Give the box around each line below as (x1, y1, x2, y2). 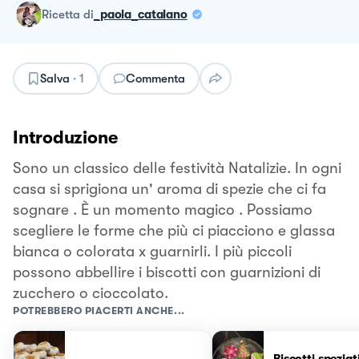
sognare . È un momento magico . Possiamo (13, 200, 313, 219)
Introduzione (13, 127, 118, 147)
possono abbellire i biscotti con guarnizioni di (13, 263, 321, 281)
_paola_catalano (94, 6, 188, 22)
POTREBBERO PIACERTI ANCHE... (13, 304, 185, 317)
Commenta (126, 71, 185, 86)
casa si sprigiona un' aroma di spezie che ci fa (13, 179, 326, 198)
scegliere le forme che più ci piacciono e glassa (13, 221, 335, 240)
